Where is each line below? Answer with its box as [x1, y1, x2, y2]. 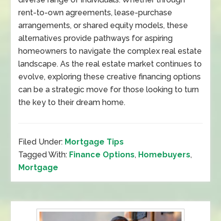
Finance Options [69, 150, 135, 159]
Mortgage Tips [65, 137, 124, 147]
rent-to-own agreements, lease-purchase [18, 8, 173, 17]
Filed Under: [18, 137, 65, 147]
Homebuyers [138, 150, 191, 159]
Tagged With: [18, 150, 70, 159]
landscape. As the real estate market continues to [18, 59, 202, 69]
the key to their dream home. [18, 98, 126, 107]
